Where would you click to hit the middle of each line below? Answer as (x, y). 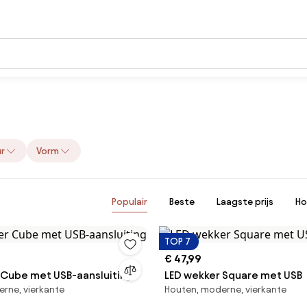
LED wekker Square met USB (233, 275)
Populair (130, 202)
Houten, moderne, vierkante (225, 290)
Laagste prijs (245, 202)
